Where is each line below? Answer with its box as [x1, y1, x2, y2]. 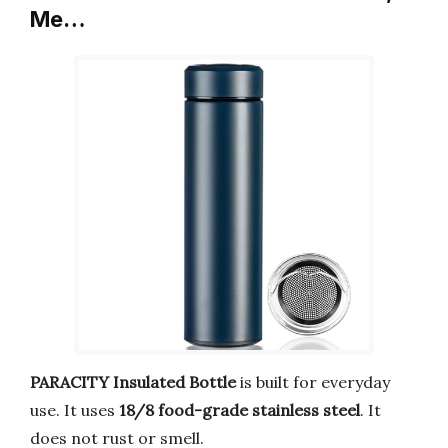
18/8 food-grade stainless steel [119, 399, 360, 420]
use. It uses [30, 399, 119, 420]
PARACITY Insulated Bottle [30, 371, 236, 392]
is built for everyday [236, 371, 390, 392]
